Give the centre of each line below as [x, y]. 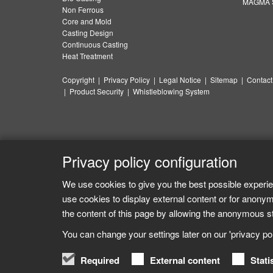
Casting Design [88, 33]
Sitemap [224, 80]
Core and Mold [87, 21]
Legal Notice [180, 80]
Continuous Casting [95, 44]
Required [100, 260]
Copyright [78, 80]
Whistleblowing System [171, 91]
